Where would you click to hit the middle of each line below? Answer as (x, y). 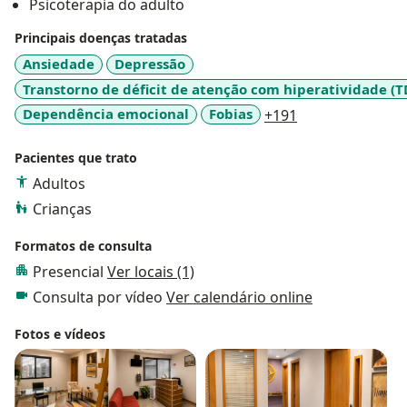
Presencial (70, 271)
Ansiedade (59, 64)
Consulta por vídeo (99, 297)
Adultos (59, 183)
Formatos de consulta (83, 245)
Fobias (231, 114)
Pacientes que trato (76, 157)
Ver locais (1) (151, 271)
